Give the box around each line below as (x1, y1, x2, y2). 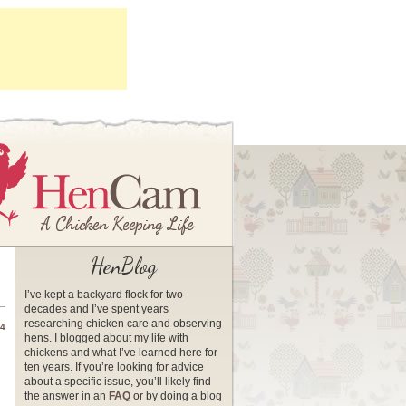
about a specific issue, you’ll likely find (24, 375, 211, 388)
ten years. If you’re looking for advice (24, 361, 204, 373)
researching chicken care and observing (24, 317, 222, 330)
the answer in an (24, 390, 109, 402)
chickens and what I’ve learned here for (24, 346, 217, 359)
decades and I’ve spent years (24, 303, 169, 315)
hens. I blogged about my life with (24, 332, 188, 344)
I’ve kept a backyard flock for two (24, 288, 183, 301)
